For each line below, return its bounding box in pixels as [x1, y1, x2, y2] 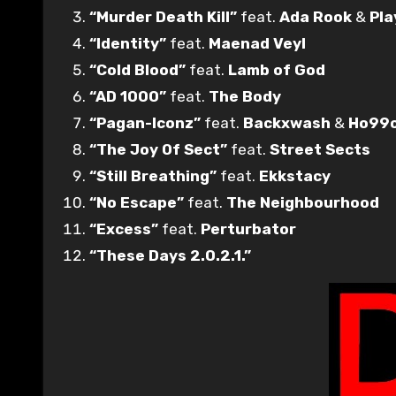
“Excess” [89, 219, 158, 238]
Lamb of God [228, 60, 325, 79]
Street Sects [270, 140, 370, 158]
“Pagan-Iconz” [89, 113, 201, 132]
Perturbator [201, 219, 296, 238]
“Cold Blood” [89, 60, 186, 79]
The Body [209, 87, 281, 105]
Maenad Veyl [209, 34, 306, 52]
